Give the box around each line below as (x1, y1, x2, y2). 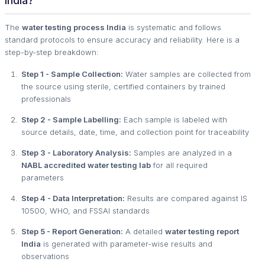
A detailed (123, 227, 165, 236)
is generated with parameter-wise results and (41, 239, 212, 248)
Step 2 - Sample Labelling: (21, 115, 121, 124)
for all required (151, 160, 208, 170)
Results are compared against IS (125, 193, 247, 203)
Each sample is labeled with (121, 115, 227, 124)
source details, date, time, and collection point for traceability (21, 127, 249, 137)
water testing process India (22, 22, 126, 32)
